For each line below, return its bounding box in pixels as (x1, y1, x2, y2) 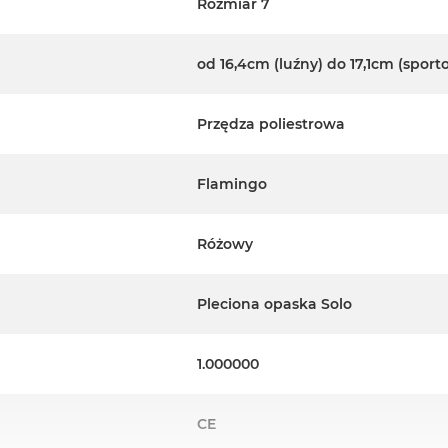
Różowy (197, 235, 253, 254)
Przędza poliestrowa (197, 115, 345, 134)
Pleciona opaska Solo (197, 295, 352, 314)
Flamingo (197, 175, 267, 194)
